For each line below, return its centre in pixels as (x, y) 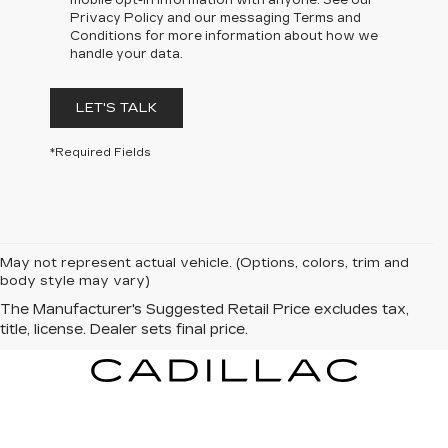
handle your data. (126, 53)
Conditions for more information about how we (224, 35)
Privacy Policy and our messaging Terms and (215, 17)
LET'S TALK (116, 107)
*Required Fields (100, 152)
